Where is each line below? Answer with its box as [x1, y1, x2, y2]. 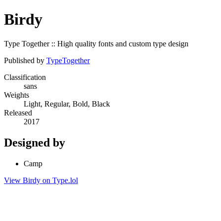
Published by [4, 56, 46, 65]
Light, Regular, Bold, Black [24, 99, 110, 108]
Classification [4, 73, 46, 81]
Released [4, 108, 32, 117]
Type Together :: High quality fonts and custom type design [4, 39, 188, 48]
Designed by [4, 136, 65, 149]
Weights [4, 90, 29, 99]
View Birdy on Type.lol [4, 176, 78, 184]
